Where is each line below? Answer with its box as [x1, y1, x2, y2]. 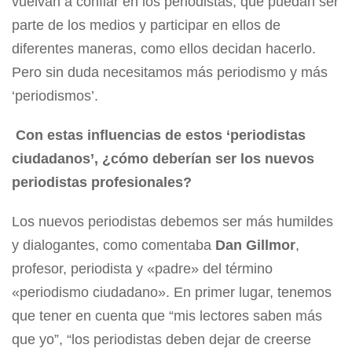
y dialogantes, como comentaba [12, 237, 215, 254]
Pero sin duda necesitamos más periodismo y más [12, 64, 328, 81]
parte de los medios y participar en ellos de [12, 17, 280, 34]
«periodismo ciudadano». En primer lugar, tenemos [12, 284, 332, 301]
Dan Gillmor [215, 237, 295, 254]
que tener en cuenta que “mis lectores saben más [12, 308, 322, 324]
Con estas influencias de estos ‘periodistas [12, 127, 306, 144]
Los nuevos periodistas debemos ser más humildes [12, 214, 333, 230]
